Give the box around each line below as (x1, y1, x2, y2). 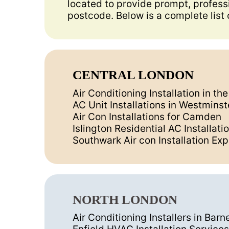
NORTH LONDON (73, 192, 177, 207)
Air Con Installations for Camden (73, 110, 221, 123)
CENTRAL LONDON (73, 67, 194, 82)
